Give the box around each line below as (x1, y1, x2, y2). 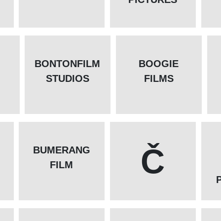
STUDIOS (45, 73, 89, 84)
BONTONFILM (35, 58, 101, 70)
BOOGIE (139, 58, 179, 70)
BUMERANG (33, 145, 90, 156)
